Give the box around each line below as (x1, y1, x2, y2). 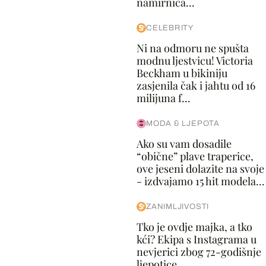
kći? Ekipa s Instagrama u (136, 232, 256, 246)
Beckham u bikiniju (136, 66, 227, 80)
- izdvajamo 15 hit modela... (136, 174, 265, 188)
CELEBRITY (145, 24, 194, 32)
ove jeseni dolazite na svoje (136, 161, 264, 176)
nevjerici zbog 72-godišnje (136, 245, 261, 259)
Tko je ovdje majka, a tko (136, 220, 252, 234)
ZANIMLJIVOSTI (145, 202, 210, 211)
